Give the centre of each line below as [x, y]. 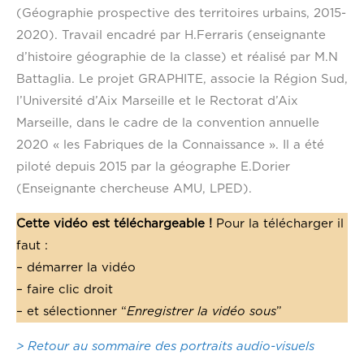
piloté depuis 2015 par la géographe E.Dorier [153, 167]
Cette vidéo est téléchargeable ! [114, 223]
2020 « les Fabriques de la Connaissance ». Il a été [170, 145]
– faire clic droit [65, 289]
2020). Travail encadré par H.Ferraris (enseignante [171, 35]
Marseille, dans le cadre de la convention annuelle [168, 123]
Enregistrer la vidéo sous [201, 311]
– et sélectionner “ [71, 311]
